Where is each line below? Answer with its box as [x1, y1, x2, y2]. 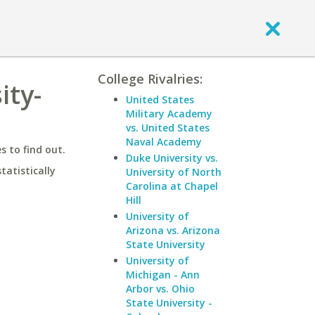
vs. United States [126, 121, 210, 134]
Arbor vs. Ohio [126, 282, 195, 295]
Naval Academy [126, 135, 202, 148]
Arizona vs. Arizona [126, 224, 220, 237]
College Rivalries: [98, 70, 202, 87]
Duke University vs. [126, 151, 218, 165]
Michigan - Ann [126, 268, 200, 281]
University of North [126, 165, 221, 179]
